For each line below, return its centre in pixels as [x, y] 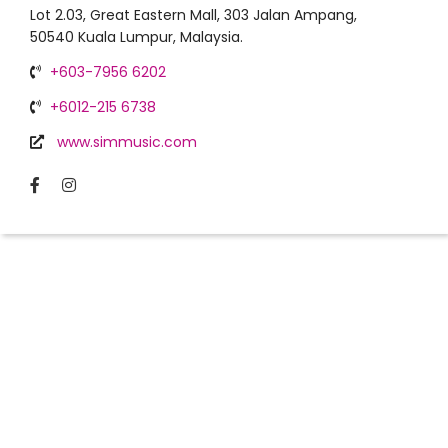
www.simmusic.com [127, 142]
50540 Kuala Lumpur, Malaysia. [136, 37]
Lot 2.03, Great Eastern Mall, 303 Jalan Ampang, [193, 15]
